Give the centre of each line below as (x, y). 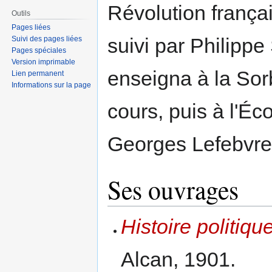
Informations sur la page (52, 85)
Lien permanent (38, 74)
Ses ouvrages (173, 190)
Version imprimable (44, 62)
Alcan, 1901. (178, 259)
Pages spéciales (39, 51)
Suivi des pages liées (47, 39)
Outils (21, 13)
